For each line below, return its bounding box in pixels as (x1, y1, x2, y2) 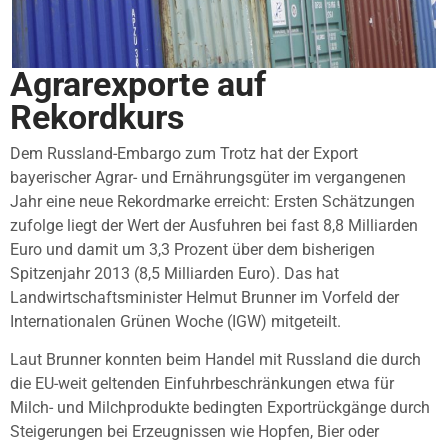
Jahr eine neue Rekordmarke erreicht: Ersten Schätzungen (10, 191, 415, 211)
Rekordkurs (10, 97, 184, 137)
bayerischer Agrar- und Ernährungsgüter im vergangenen (10, 167, 406, 187)
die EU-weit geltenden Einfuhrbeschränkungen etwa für (10, 374, 394, 394)
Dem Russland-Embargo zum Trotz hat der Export (10, 143, 358, 163)
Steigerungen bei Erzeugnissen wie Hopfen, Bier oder (10, 422, 379, 442)
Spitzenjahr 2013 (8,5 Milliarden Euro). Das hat (10, 263, 339, 283)
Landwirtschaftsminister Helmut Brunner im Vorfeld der (10, 287, 399, 307)
